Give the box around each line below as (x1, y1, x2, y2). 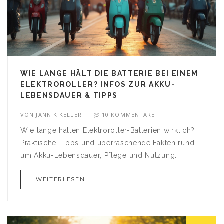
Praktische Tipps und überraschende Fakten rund (20, 138, 195, 147)
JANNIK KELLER (36, 110, 82, 118)
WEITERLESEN (36, 175, 85, 183)
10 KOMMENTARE (102, 110, 155, 118)
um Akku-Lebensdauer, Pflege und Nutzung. (20, 151, 177, 159)
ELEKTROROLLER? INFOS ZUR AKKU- (20, 80, 175, 88)
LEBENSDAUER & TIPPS (20, 91, 118, 99)
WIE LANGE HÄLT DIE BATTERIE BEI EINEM (20, 69, 199, 77)
